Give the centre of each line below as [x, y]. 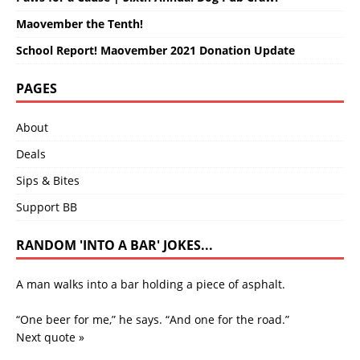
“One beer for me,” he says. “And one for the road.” [153, 320]
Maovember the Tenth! [80, 24]
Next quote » [50, 337]
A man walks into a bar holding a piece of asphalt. [151, 284]
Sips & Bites [48, 181]
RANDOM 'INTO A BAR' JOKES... [115, 245]
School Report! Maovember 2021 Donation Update [155, 51]
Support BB [47, 207]
